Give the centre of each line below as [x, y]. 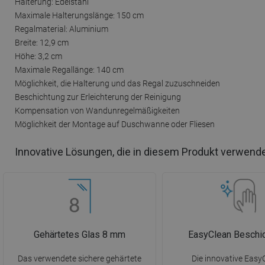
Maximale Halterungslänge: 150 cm [79, 15]
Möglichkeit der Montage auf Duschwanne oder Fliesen [115, 124]
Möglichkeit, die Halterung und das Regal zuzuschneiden [117, 83]
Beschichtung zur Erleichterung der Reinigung [98, 97]
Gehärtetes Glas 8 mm [79, 235]
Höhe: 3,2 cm [38, 56]
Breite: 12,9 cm [42, 42]
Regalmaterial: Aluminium [62, 29]
